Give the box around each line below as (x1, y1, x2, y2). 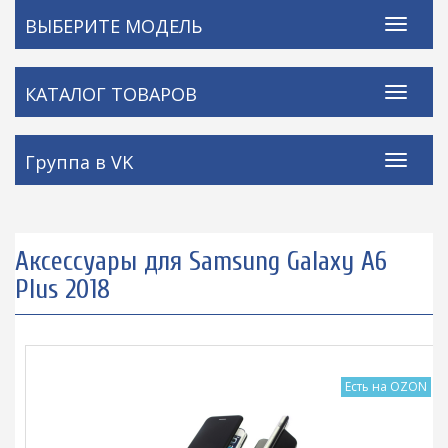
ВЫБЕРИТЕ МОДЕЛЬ (25, 14, 202, 39)
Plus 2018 (15, 274, 110, 306)
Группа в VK (25, 150, 133, 175)
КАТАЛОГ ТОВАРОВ (25, 82, 197, 107)
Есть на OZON (345, 378, 427, 396)
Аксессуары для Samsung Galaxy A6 (15, 246, 387, 278)
